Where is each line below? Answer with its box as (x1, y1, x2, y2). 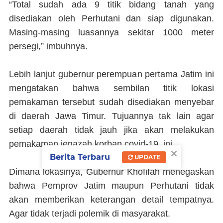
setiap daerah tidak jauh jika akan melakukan (9, 125, 214, 135)
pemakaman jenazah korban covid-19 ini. (9, 139, 177, 149)
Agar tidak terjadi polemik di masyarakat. (9, 209, 173, 219)
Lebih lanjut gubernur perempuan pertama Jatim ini (9, 69, 214, 80)
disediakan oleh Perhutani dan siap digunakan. (9, 13, 214, 24)
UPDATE (133, 153, 160, 161)
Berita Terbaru (50, 152, 110, 162)
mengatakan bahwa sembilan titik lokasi (9, 83, 214, 94)
